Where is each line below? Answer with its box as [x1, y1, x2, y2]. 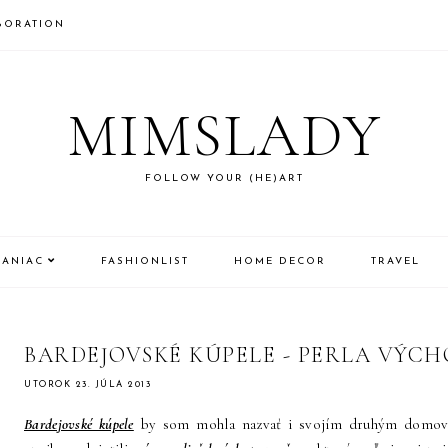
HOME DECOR [234, 256, 326, 267]
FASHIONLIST [101, 256, 189, 267]
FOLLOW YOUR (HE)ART [144, 173, 304, 184]
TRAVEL [371, 256, 420, 267]
